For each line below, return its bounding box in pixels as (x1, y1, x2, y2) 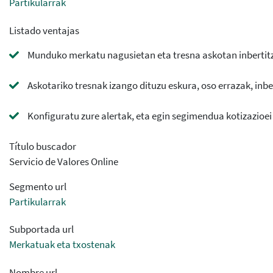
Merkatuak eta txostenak (9, 238, 115, 252)
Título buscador (9, 139, 76, 153)
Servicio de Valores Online (9, 154, 118, 168)
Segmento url (9, 179, 66, 193)
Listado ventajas (9, 23, 79, 37)
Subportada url (9, 222, 74, 236)
